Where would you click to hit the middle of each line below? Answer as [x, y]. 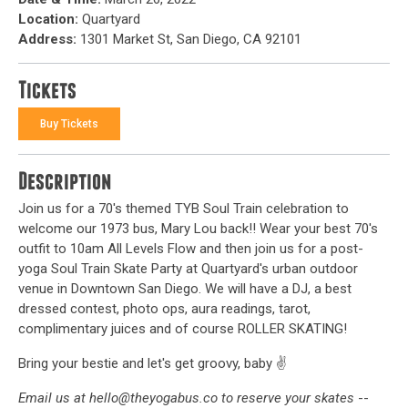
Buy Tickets [69, 124]
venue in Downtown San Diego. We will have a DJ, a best [185, 289]
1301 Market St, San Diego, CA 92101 [189, 39]
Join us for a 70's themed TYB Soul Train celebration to [184, 209]
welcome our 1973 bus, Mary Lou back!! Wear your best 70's [198, 229]
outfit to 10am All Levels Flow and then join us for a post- [191, 249]
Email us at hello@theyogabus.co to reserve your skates [186, 398]
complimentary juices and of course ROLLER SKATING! [183, 329]
